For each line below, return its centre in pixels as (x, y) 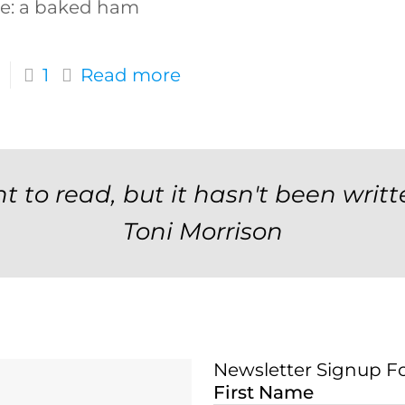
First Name (264, 392)
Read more (130, 75)
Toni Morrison (202, 231)
